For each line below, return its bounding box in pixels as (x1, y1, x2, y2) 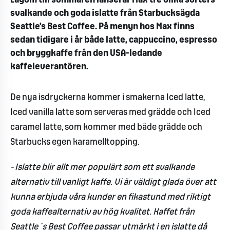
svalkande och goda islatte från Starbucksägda (10, 9, 200, 18)
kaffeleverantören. (10, 63, 88, 71)
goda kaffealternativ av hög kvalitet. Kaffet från (10, 208, 195, 217)
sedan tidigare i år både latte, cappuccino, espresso (10, 36, 217, 45)
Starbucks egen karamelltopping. (10, 139, 140, 146)
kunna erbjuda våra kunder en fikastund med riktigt (10, 194, 210, 202)
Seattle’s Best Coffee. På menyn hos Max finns (10, 23, 195, 31)
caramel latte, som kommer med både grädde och (10, 124, 202, 131)
